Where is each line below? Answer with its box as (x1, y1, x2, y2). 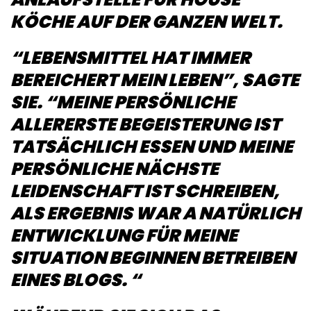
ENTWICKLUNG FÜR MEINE (10, 223, 237, 248)
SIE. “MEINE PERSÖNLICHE (10, 90, 235, 115)
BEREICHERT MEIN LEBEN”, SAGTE (10, 67, 299, 92)
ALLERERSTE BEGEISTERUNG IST (10, 112, 280, 137)
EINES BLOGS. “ (10, 267, 141, 292)
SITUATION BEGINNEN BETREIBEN (10, 245, 295, 270)
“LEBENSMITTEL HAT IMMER (10, 45, 251, 70)
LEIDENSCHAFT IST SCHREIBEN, (10, 178, 280, 203)
